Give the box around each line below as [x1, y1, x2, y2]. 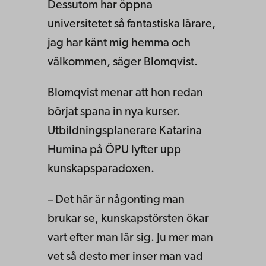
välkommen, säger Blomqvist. [47, 56, 198, 68]
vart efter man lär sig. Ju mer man [47, 232, 213, 244]
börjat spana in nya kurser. [47, 106, 180, 118]
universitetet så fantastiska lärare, [47, 18, 216, 30]
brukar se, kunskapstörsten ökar [47, 213, 209, 225]
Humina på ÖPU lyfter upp [47, 144, 181, 156]
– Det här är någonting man [47, 194, 185, 206]
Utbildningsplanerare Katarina [47, 125, 202, 137]
